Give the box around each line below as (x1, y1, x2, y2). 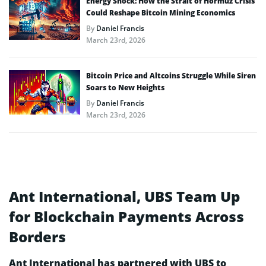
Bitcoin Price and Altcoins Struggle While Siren (86, 71, 256, 81)
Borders (9, 227, 66, 247)
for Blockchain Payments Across (9, 207, 244, 227)
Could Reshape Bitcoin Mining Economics (86, 8, 235, 18)
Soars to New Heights (86, 83, 164, 93)
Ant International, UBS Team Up (9, 186, 240, 207)
